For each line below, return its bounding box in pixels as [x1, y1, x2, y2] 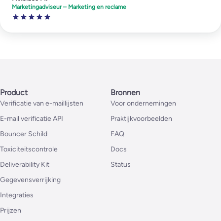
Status [110, 160, 131, 169]
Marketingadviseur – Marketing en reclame [12, 3, 127, 10]
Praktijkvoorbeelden [110, 114, 172, 123]
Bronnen [110, 88, 140, 98]
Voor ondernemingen [110, 99, 176, 108]
